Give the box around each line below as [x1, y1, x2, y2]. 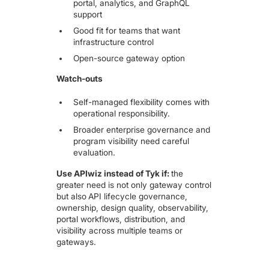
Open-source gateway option [73, 53, 185, 63]
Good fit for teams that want [73, 25, 180, 35]
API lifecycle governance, [88, 191, 188, 201]
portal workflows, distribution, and [56, 214, 186, 224]
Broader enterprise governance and [73, 124, 210, 134]
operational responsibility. [73, 108, 170, 118]
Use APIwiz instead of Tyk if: [56, 168, 172, 178]
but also [56, 191, 87, 201]
